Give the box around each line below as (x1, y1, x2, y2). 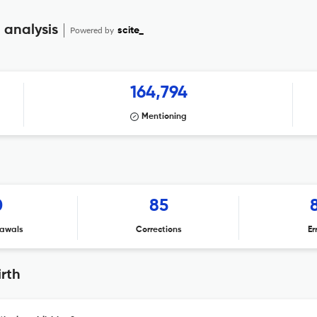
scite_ (117, 25, 144, 35)
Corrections (135, 226, 182, 234)
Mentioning (142, 113, 187, 121)
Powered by (70, 25, 116, 35)
